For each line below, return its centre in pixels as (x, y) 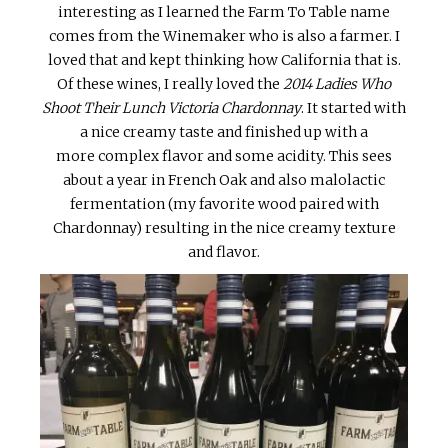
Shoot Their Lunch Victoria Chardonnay (171, 108)
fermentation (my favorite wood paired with (224, 204)
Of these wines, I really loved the (168, 84)
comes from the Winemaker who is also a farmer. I (224, 36)
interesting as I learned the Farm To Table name (224, 12)
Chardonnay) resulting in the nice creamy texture (224, 228)
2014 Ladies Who (335, 84)
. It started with (353, 108)
